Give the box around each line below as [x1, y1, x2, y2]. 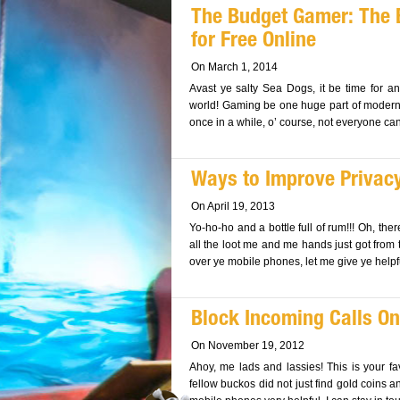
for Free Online [191, 31, 316, 53]
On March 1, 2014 [191, 61, 278, 73]
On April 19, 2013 [191, 200, 275, 212]
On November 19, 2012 [191, 339, 304, 352]
